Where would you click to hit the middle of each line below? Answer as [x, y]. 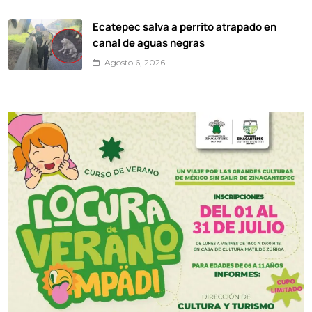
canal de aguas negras [149, 42]
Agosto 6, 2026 [135, 62]
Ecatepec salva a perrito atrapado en [185, 26]
